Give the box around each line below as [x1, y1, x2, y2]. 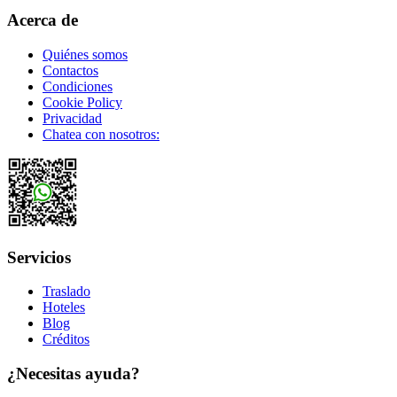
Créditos [43, 331, 90, 347]
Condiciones [43, 78, 113, 94]
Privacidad [43, 110, 102, 126]
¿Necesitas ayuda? [7, 364, 140, 384]
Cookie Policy [43, 94, 122, 110]
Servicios [7, 247, 71, 267]
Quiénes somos [43, 46, 128, 62]
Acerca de [7, 11, 78, 30]
